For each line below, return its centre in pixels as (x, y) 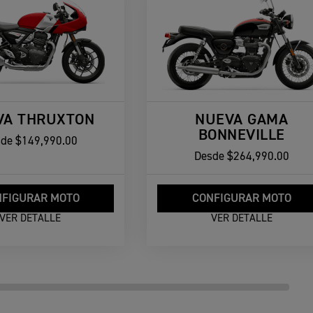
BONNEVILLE (241, 135)
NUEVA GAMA (242, 120)
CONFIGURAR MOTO (241, 199)
